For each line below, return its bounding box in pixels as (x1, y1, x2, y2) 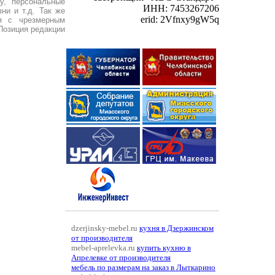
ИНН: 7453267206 (143, 3, 219, 14)
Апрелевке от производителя (71, 253, 171, 262)
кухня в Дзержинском (139, 223, 214, 233)
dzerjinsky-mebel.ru (71, 223, 139, 233)
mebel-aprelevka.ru (71, 243, 137, 252)
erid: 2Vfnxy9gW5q (141, 14, 219, 25)
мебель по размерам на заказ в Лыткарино (71, 263, 215, 272)
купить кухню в (137, 243, 191, 252)
